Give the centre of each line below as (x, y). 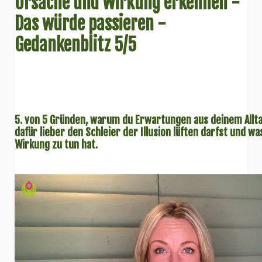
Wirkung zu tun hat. (56, 145)
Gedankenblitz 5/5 (75, 45)
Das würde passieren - (90, 24)
